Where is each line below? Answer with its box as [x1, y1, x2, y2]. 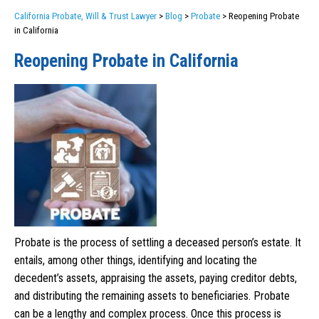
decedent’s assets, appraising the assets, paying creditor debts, [14, 271, 297, 286]
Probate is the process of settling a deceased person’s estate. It [14, 236, 301, 250]
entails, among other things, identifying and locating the [14, 253, 257, 268]
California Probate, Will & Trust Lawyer [14, 11, 157, 22]
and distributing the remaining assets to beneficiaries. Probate [14, 289, 290, 303]
